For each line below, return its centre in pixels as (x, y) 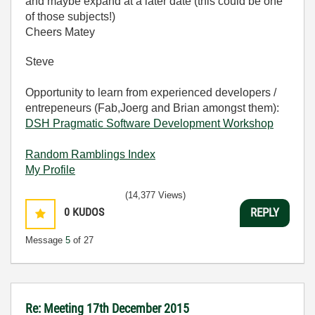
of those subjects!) (70, 16)
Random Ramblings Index (90, 154)
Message (45, 240)
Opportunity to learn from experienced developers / (151, 92)
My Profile (50, 169)
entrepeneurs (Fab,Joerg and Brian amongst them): (152, 108)
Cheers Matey (60, 32)
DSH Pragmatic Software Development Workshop (149, 123)
